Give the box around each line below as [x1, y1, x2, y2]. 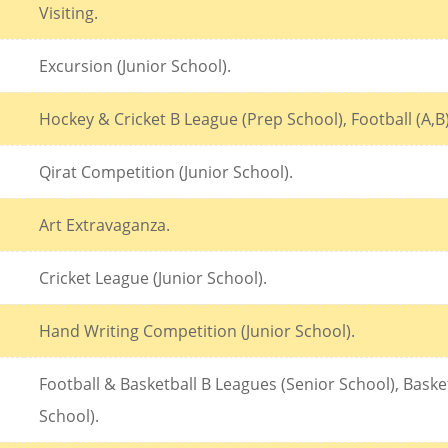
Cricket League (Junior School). [39, 266, 267, 289]
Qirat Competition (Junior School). [39, 160, 293, 183]
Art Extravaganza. [39, 213, 170, 236]
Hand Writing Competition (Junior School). [39, 319, 355, 342]
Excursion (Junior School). [39, 54, 231, 77]
